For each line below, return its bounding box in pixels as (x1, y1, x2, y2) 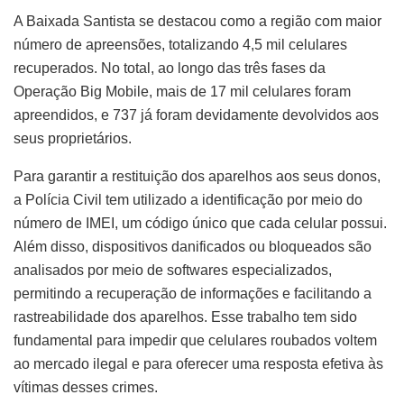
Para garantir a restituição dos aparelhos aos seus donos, (14, 169, 381, 185)
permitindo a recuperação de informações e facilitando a (14, 286, 372, 302)
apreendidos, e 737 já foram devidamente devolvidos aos (14, 107, 379, 124)
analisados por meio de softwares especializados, (14, 262, 332, 279)
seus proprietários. (14, 131, 132, 147)
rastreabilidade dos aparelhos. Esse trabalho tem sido (14, 309, 357, 326)
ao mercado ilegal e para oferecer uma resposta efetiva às (14, 356, 383, 372)
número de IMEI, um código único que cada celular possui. (14, 216, 387, 232)
